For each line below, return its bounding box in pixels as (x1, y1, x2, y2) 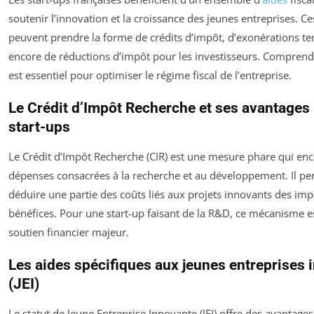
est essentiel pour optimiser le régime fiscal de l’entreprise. (8, 67, 292, 82)
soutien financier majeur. (8, 224, 129, 239)
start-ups (8, 118, 70, 135)
